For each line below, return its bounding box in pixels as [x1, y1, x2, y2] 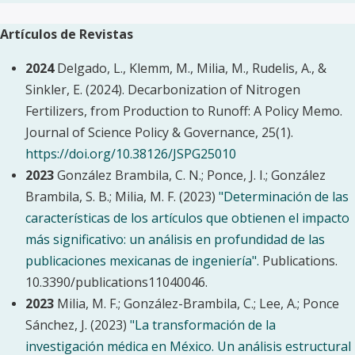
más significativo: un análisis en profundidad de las [25, 231, 325, 248]
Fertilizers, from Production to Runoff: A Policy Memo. [25, 102, 342, 120]
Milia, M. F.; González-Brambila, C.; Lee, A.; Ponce [57, 295, 339, 312]
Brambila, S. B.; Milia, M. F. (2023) [25, 188, 219, 205]
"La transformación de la [130, 316, 276, 334]
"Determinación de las [219, 188, 349, 205]
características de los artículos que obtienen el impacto [25, 209, 349, 227]
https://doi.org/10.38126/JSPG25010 [25, 145, 236, 162]
